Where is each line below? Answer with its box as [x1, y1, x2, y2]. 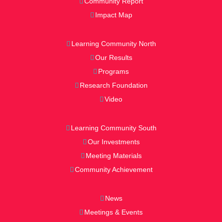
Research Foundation [79, 81, 148, 89]
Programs [98, 67, 129, 75]
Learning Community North [71, 39, 156, 48]
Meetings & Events [84, 208, 143, 216]
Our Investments [87, 137, 140, 146]
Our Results [95, 53, 132, 61]
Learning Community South [70, 123, 157, 132]
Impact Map [95, 10, 132, 19]
